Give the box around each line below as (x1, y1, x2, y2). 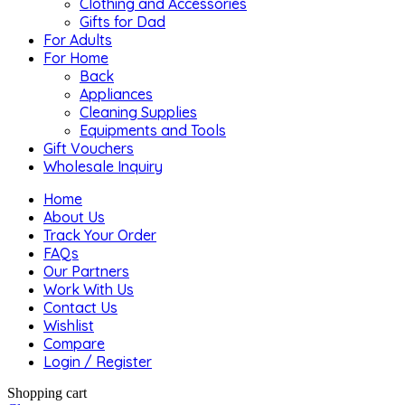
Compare (43, 334, 105, 353)
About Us (43, 207, 105, 226)
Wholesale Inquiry (43, 156, 163, 175)
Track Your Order (43, 225, 156, 244)
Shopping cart (7, 384, 87, 400)
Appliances (80, 84, 153, 103)
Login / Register (43, 352, 152, 371)
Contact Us (43, 297, 118, 316)
